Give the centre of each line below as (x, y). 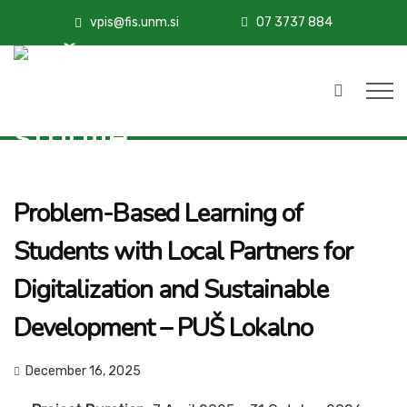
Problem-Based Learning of (158, 214)
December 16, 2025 (83, 372)
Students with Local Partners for (183, 252)
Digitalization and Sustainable (171, 290)
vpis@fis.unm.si (135, 22)
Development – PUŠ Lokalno (163, 328)
